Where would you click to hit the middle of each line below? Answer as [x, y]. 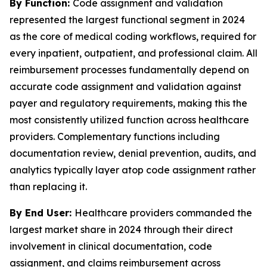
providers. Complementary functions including [115, 136]
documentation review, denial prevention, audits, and [133, 153]
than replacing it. [48, 187]
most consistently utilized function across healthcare [129, 120]
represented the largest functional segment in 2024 [127, 20]
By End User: [42, 213]
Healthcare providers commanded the [163, 213]
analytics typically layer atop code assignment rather [133, 170]
